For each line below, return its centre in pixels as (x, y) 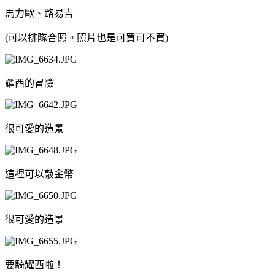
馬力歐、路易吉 (39, 13)
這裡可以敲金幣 (39, 174)
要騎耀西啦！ (34, 265)
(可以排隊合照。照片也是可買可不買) (87, 37)
